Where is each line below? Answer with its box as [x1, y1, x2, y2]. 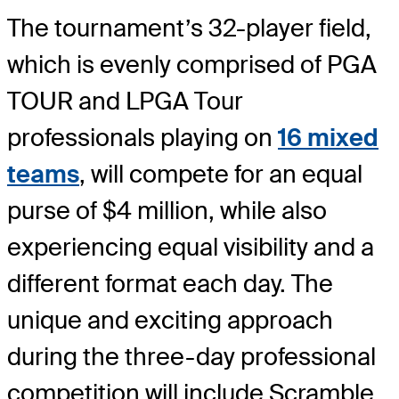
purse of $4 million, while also [7, 194, 327, 226]
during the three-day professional [7, 340, 376, 372]
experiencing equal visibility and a [7, 231, 374, 263]
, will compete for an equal [79, 158, 362, 190]
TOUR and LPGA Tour [7, 85, 243, 117]
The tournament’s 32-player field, [7, 12, 371, 44]
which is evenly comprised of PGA [7, 48, 377, 80]
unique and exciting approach [7, 304, 333, 336]
